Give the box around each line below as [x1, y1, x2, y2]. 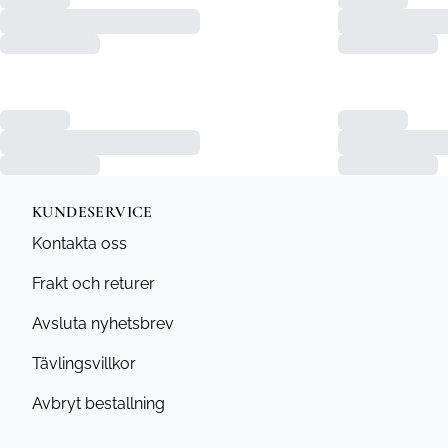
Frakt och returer [32, 274, 155, 293]
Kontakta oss [32, 234, 127, 253]
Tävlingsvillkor [32, 354, 136, 373]
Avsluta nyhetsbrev [32, 314, 174, 333]
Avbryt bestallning [32, 394, 165, 413]
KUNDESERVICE [32, 202, 153, 222]
